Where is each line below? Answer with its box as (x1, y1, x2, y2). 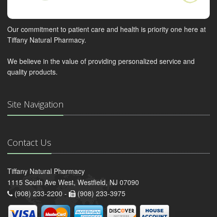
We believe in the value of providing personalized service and (7, 56, 195, 66)
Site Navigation (7, 98, 63, 110)
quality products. (7, 67, 58, 77)
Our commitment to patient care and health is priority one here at (7, 24, 206, 34)
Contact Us (7, 137, 51, 149)
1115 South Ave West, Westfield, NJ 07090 (7, 177, 139, 187)
